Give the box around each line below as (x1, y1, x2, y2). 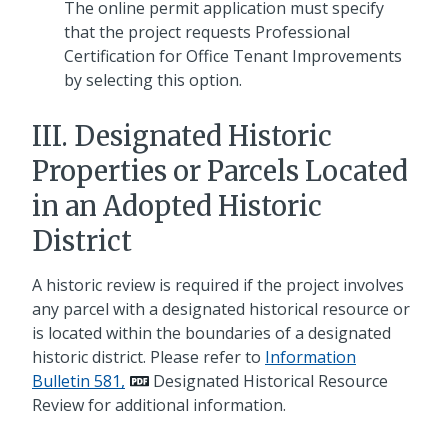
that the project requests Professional (64, 21, 350, 44)
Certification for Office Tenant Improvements (64, 45, 402, 68)
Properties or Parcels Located (32, 154, 408, 189)
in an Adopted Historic (32, 189, 322, 224)
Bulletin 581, (32, 369, 125, 392)
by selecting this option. (64, 69, 242, 92)
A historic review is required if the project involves (32, 273, 404, 296)
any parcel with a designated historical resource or (32, 297, 410, 320)
